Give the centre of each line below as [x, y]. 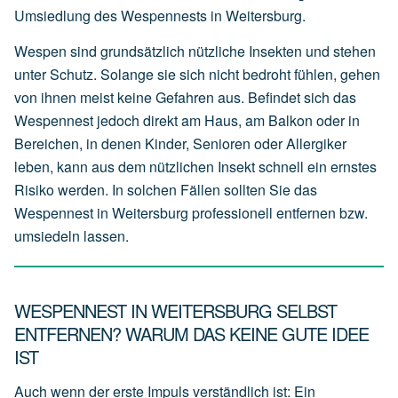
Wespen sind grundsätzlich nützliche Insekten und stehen [195, 51]
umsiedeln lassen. [72, 235]
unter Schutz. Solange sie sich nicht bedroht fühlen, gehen [197, 74]
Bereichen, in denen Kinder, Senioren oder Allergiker [180, 143]
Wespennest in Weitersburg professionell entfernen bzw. [191, 212]
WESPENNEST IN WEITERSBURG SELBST [175, 310]
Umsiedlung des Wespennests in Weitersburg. [160, 16]
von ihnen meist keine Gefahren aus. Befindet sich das [185, 97]
